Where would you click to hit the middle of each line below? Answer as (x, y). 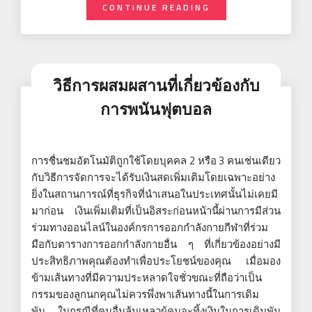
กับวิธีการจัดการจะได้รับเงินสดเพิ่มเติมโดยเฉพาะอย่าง (153, 177)
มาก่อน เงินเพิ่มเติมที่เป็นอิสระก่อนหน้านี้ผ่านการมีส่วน (156, 210)
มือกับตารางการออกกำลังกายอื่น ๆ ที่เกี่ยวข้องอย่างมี (156, 244)
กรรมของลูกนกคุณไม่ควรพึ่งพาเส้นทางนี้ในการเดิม (145, 294)
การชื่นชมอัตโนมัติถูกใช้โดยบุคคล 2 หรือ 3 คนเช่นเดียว (156, 160)
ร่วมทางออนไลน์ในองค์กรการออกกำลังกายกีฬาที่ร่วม (150, 227)
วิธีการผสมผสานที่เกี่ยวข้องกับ (156, 85)
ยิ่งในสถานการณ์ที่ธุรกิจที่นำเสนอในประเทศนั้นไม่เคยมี (155, 194)
